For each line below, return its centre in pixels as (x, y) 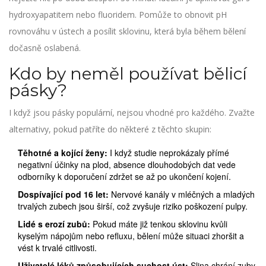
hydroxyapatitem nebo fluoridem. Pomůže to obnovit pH (118, 15)
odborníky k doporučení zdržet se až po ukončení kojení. (124, 177)
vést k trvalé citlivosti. (57, 248)
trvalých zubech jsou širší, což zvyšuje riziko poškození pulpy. (133, 206)
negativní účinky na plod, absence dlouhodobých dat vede (127, 165)
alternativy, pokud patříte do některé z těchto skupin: (110, 129)
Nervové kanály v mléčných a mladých (182, 194)
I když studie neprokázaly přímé (168, 153)
